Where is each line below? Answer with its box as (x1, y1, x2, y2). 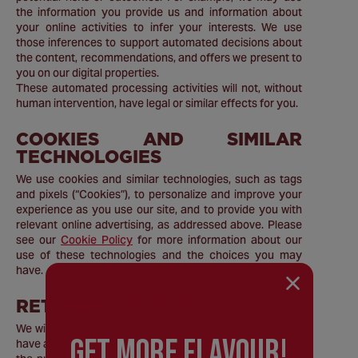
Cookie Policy (61, 233, 133, 247)
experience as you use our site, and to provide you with (16, 202, 302, 217)
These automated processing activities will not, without (16, 81, 302, 95)
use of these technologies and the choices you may (16, 248, 302, 262)
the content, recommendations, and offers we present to (16, 50, 302, 65)
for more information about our (133, 233, 302, 247)
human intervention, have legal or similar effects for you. (16, 96, 298, 110)
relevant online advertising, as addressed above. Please (16, 217, 302, 232)
